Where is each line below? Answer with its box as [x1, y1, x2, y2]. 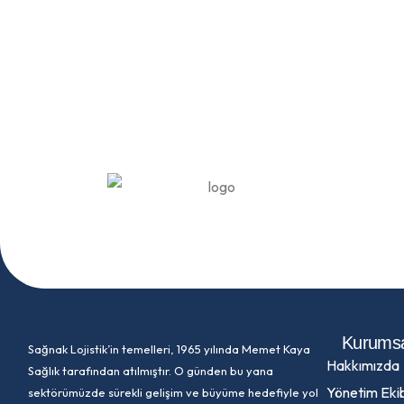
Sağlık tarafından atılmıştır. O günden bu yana [28, 363, 273, 378]
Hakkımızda [326, 356, 399, 374]
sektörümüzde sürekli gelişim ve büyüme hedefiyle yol [28, 385, 318, 399]
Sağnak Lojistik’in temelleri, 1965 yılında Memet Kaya [28, 342, 310, 356]
